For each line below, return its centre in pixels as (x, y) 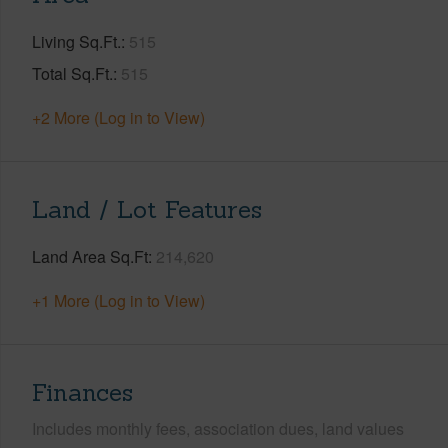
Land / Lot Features (147, 209)
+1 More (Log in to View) (118, 300)
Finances (82, 392)
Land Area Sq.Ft (90, 256)
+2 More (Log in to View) (118, 117)
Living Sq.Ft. (76, 41)
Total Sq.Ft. (72, 73)
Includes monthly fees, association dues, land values (218, 428)
